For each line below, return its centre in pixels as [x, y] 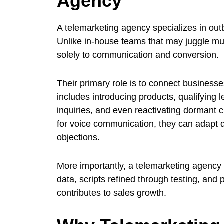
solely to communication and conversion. [138, 55]
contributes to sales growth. [112, 193]
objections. [78, 137]
